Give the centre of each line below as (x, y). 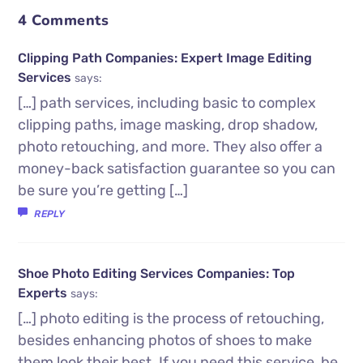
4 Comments (64, 20)
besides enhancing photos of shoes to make (165, 340)
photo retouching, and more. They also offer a (171, 146)
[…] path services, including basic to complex (167, 102)
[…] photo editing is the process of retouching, (171, 318)
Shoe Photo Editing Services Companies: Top (157, 273)
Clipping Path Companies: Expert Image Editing (165, 58)
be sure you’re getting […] (103, 190)
